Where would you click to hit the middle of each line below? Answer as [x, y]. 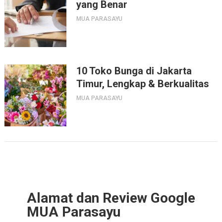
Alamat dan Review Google [111, 198]
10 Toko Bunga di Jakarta [134, 71]
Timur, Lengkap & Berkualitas [142, 83]
